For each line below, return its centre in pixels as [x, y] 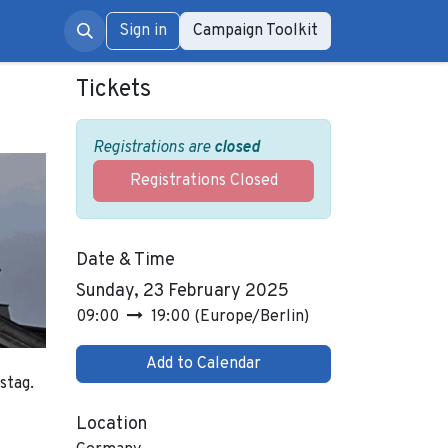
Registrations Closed [203, 181]
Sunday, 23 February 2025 [182, 291]
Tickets [113, 90]
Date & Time [125, 260]
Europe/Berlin [252, 317]
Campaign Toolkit [255, 31]
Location [111, 424]
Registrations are [153, 148]
